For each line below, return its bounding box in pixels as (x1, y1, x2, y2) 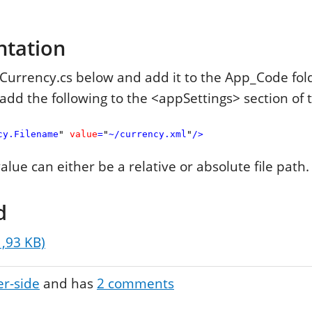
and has (43, 274, 97, 293)
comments (104, 274, 174, 293)
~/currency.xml (109, 129, 187, 140)
